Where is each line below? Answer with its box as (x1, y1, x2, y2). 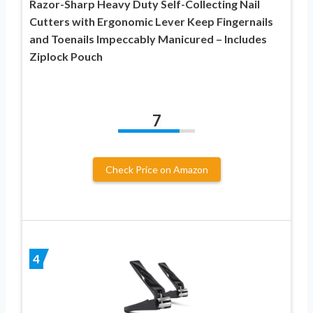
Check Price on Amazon (105, 163, 208, 175)
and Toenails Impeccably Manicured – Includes (29, 31, 267, 45)
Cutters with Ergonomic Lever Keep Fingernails (29, 14, 273, 28)
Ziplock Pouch (29, 49, 103, 63)
